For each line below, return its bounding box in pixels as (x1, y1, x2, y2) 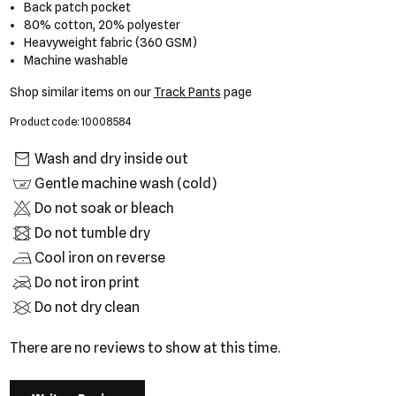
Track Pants (153, 85, 221, 99)
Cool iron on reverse (34, 249, 165, 266)
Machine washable (24, 53, 129, 67)
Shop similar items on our (9, 85, 154, 99)
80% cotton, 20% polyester (24, 18, 181, 32)
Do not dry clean (34, 299, 140, 316)
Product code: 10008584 (9, 115, 131, 128)
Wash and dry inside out (34, 150, 188, 167)
